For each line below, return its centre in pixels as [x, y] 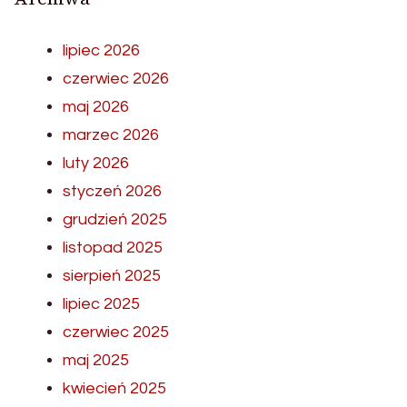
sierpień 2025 [112, 275]
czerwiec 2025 [116, 332]
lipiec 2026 [101, 50]
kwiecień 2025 [114, 388]
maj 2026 [96, 106]
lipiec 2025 [101, 303]
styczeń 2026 [112, 191]
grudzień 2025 [115, 219]
